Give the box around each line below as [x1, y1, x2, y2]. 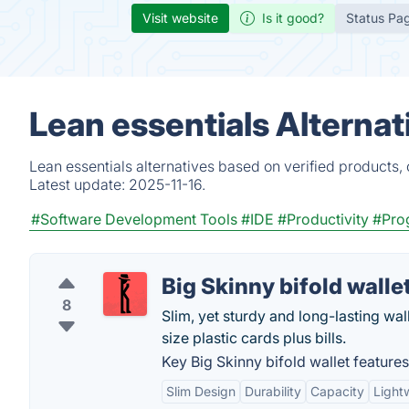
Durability [245, 383, 301, 399]
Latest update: [29, 175, 129, 194]
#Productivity [278, 210, 369, 228]
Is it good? [262, 10, 324, 26]
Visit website [142, 10, 218, 26]
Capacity [310, 383, 364, 399]
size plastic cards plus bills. [162, 329, 346, 347]
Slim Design [166, 383, 236, 399]
